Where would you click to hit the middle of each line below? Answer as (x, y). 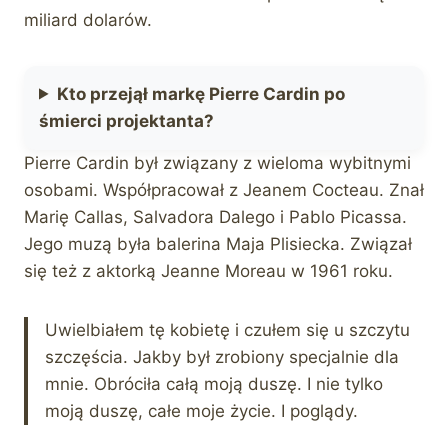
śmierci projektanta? (126, 120)
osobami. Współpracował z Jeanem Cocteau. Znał (224, 189)
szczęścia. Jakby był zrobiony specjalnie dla (222, 356)
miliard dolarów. (88, 19)
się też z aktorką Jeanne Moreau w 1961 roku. (208, 270)
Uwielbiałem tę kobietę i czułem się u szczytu (227, 329)
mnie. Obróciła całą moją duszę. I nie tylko (214, 383)
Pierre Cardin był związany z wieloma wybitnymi (217, 162)
